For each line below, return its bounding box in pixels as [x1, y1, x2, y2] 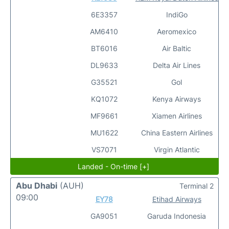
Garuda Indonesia [147, 212, 207, 220]
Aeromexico [157, 27, 197, 36]
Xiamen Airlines [151, 111, 202, 120]
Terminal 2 [179, 181, 214, 190]
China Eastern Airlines [141, 128, 213, 137]
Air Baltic [162, 44, 192, 53]
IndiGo [166, 10, 188, 19]
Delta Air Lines [153, 61, 201, 70]
